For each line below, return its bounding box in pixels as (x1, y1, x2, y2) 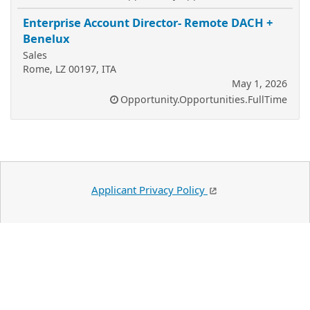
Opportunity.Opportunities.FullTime (120, 92, 287, 106)
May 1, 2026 (232, 76, 287, 90)
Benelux (23, 30, 70, 46)
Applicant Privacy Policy (91, 182, 208, 197)
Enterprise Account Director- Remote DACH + (23, 14, 273, 30)
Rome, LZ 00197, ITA (23, 62, 116, 75)
